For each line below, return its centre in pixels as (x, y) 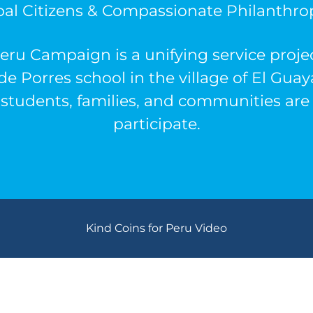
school (100, 78)
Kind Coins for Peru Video (156, 228)
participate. (156, 124)
